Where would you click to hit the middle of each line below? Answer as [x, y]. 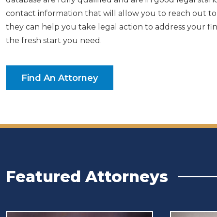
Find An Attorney [60, 78]
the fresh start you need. [54, 40]
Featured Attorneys [87, 177]
